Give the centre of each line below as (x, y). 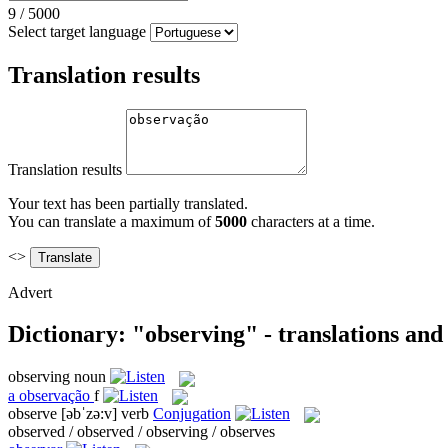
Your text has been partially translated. (128, 203)
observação (54, 395)
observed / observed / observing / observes (141, 432)
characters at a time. (311, 221)
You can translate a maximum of (111, 221)
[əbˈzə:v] (89, 413)
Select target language (77, 31)
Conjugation (192, 413)
